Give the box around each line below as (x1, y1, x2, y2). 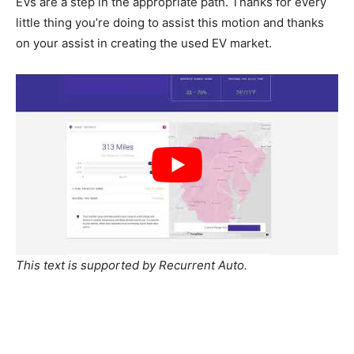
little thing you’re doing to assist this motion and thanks (16, 15, 324, 30)
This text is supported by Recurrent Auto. (16, 258, 247, 273)
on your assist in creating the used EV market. (16, 36, 275, 51)
